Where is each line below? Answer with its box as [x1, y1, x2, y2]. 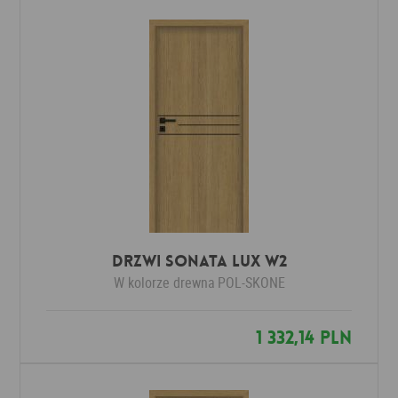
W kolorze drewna [113, 273, 215, 293]
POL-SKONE [217, 273, 285, 293]
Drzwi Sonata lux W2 [111, 251, 287, 273]
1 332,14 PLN [255, 326, 352, 350]
